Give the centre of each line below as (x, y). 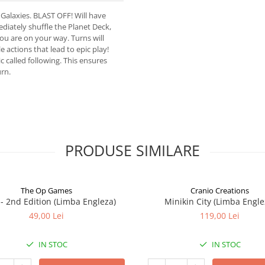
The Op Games (46, 190)
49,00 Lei (46, 216)
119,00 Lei (220, 216)
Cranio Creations (220, 190)
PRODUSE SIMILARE (132, 150)
